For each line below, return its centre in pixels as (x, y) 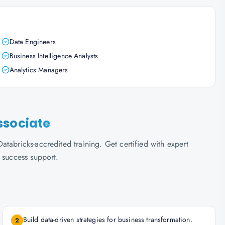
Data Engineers (32, 42)
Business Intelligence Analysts (54, 56)
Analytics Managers (39, 70)
